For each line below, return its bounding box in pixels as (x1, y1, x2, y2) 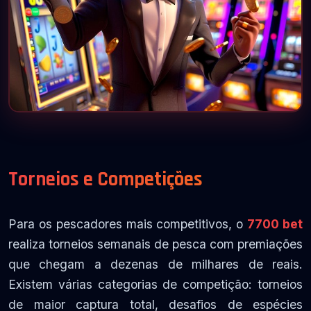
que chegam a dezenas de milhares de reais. (8, 257, 303, 272)
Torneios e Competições (8, 167, 203, 193)
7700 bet (247, 217, 303, 232)
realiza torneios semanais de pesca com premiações (8, 237, 303, 252)
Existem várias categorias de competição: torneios (8, 277, 303, 292)
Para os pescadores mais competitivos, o (8, 217, 248, 232)
